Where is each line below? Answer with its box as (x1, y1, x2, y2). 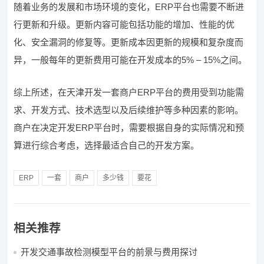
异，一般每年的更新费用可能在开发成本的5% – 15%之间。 (14, 55, 247, 65)
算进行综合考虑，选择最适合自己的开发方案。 (14, 140, 200, 150)
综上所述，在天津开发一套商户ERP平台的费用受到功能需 (14, 87, 245, 97)
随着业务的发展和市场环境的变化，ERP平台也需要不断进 (14, 2, 245, 12)
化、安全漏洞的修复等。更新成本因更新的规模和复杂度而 (14, 37, 244, 47)
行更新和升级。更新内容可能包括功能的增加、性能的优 (14, 19, 235, 29)
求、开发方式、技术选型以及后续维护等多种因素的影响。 (14, 105, 244, 115)
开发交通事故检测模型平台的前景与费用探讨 (21, 247, 198, 257)
